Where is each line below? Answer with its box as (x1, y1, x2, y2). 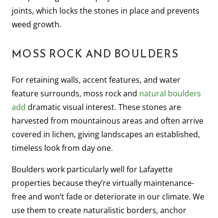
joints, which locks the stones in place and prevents (12, 5, 200, 16)
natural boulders (139, 88, 201, 99)
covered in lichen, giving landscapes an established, (12, 128, 200, 140)
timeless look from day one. (12, 142, 113, 153)
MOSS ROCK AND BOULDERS (12, 45, 179, 62)
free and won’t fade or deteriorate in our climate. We (12, 191, 204, 202)
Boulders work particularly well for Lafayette (12, 163, 173, 175)
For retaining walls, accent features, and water (12, 74, 181, 85)
